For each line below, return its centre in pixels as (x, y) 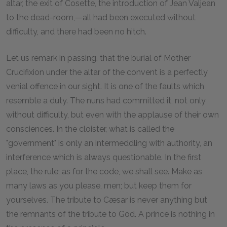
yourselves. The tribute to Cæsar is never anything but (107, 200)
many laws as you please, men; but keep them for (99, 185)
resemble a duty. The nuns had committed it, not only (106, 100)
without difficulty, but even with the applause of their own (112, 115)
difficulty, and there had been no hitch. (76, 31)
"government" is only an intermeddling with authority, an (109, 143)
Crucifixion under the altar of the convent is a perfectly (107, 72)
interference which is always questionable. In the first (104, 157)
